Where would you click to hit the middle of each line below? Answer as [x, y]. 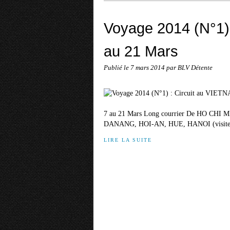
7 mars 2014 [148, 68]
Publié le [117, 68]
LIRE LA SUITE [128, 140]
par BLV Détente [189, 68]
